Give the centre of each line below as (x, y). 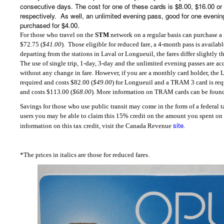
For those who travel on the (57, 35)
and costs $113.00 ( (46, 92)
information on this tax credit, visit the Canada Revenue (96, 126)
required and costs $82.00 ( (56, 82)
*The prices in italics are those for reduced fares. (85, 155)
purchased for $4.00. (50, 25)
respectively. (39, 16)
